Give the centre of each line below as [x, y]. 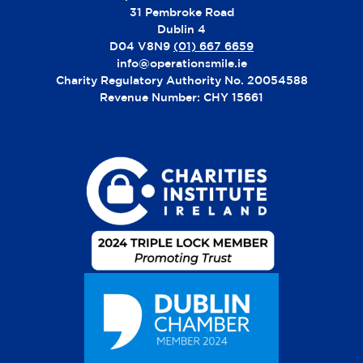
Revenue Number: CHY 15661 [181, 96]
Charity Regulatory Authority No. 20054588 [181, 79]
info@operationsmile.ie [181, 62]
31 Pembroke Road [181, 11]
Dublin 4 [181, 28]
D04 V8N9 [140, 45]
